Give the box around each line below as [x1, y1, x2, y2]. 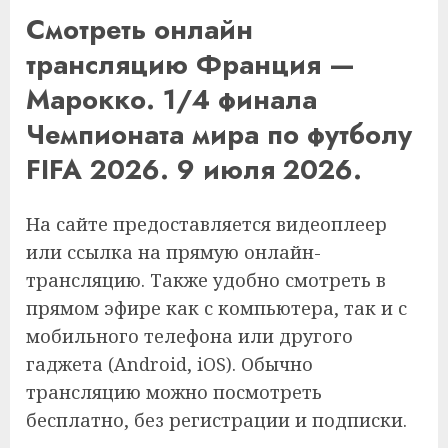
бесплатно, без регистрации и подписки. [26, 407, 407, 432]
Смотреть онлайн [26, 10, 253, 50]
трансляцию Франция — [26, 45, 355, 85]
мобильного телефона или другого [26, 323, 353, 348]
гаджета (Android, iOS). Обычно [26, 351, 313, 376]
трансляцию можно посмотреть [26, 379, 322, 404]
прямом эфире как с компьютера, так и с [26, 295, 407, 320]
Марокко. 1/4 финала [26, 80, 317, 120]
